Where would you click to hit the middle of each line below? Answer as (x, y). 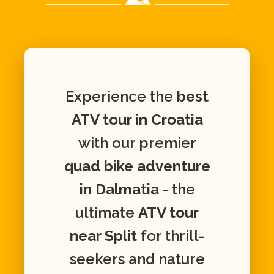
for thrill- (171, 236)
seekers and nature (137, 259)
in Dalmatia (119, 190)
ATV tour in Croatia (137, 120)
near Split (103, 236)
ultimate (107, 213)
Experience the (121, 97)
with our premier (137, 143)
